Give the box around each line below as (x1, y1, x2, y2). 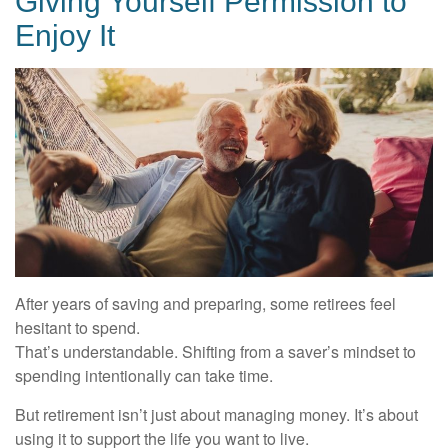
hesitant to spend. (15, 315, 140, 339)
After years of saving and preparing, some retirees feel (15, 291, 396, 315)
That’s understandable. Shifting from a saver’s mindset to (15, 339, 416, 363)
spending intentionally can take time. (15, 363, 273, 387)
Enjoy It (15, 18, 115, 52)
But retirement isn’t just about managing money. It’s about (15, 402, 418, 426)
